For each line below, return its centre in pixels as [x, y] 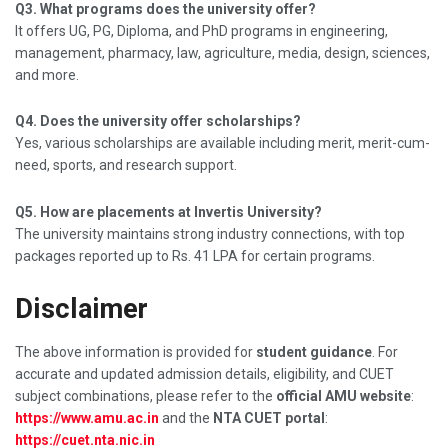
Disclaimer [81, 309]
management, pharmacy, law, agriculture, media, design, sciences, [222, 52]
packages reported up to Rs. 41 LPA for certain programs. [195, 255]
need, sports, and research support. [126, 165]
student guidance [314, 351]
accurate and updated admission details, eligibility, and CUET [204, 373]
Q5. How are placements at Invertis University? [168, 211]
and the [186, 417]
